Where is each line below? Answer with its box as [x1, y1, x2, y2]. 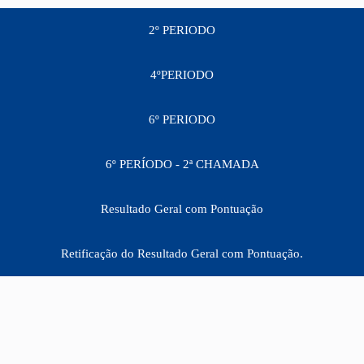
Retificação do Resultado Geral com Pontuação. [61, 247, 303, 260]
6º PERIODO [149, 113, 215, 126]
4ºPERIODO [150, 68, 214, 81]
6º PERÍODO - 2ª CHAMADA [105, 158, 259, 171]
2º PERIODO [149, 24, 215, 37]
